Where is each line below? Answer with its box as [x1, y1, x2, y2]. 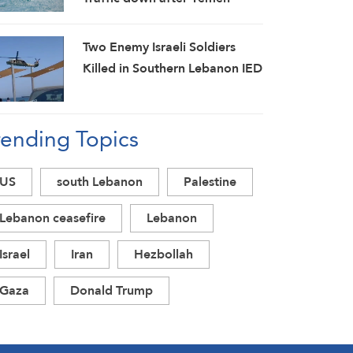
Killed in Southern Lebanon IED [82, 57, 262, 80]
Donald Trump [70, 279, 153, 303]
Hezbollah [134, 243, 193, 266]
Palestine [184, 170, 236, 194]
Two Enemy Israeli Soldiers [82, 35, 236, 58]
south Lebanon [57, 170, 143, 194]
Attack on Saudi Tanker [82, 8, 217, 31]
